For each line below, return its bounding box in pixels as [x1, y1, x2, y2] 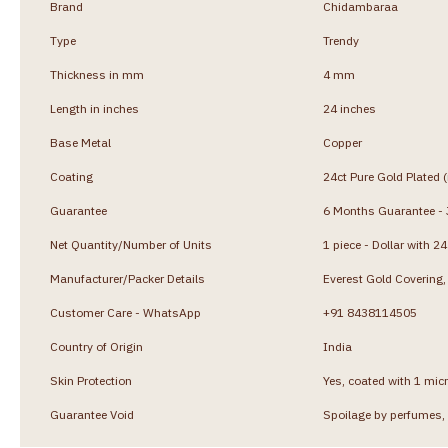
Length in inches [50, 100, 139, 116]
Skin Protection [50, 372, 132, 388]
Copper [323, 134, 362, 150]
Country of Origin [50, 338, 143, 354]
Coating [50, 168, 93, 184]
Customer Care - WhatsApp [50, 304, 201, 320]
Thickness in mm [50, 66, 144, 82]
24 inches [323, 100, 376, 116]
